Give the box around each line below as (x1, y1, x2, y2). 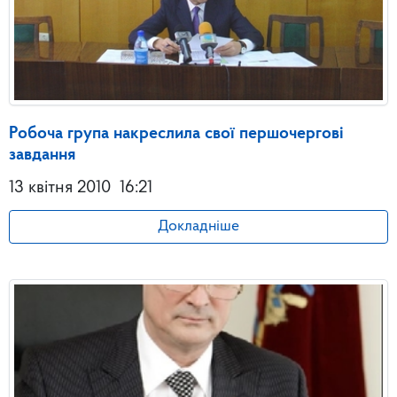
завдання (9, 146, 75, 165)
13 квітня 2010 (9, 179, 111, 198)
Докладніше (158, 219, 239, 235)
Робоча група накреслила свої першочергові (9, 125, 344, 144)
